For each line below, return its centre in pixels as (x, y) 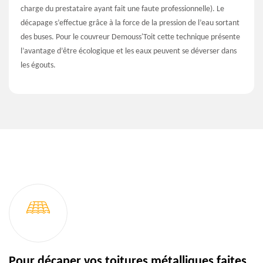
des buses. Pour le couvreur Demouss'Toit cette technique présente (130, 37)
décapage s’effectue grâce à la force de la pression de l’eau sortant (130, 23)
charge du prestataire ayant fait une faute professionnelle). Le (122, 9)
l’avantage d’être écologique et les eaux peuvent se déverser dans (129, 51)
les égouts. (38, 65)
